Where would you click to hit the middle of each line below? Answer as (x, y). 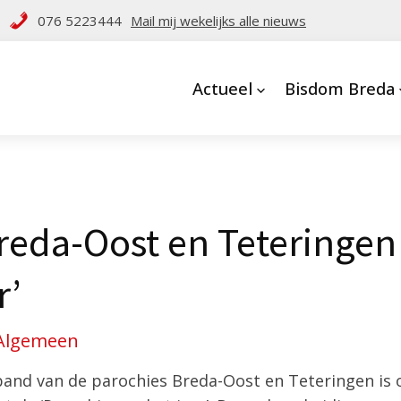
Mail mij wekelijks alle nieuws (218, 21)
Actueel (222, 88)
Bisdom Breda (339, 88)
